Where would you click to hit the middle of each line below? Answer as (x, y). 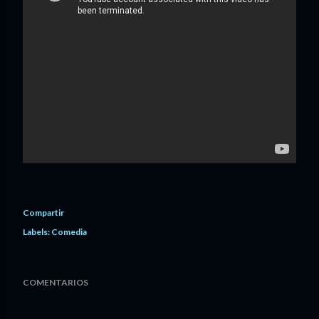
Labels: (36, 232)
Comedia (69, 232)
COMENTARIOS (56, 282)
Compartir (43, 213)
